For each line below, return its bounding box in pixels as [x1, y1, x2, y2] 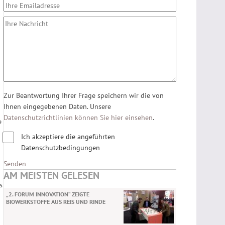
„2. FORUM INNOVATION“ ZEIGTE [6, 190, 89, 198]
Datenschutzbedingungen [21, 143, 100, 152]
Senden [4, 159, 26, 168]
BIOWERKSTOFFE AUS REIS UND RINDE [6, 198, 105, 205]
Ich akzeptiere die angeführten [21, 132, 115, 141]
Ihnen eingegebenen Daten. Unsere [4, 102, 111, 111]
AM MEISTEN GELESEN [4, 169, 99, 182]
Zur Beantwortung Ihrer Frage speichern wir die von [4, 91, 164, 100]
